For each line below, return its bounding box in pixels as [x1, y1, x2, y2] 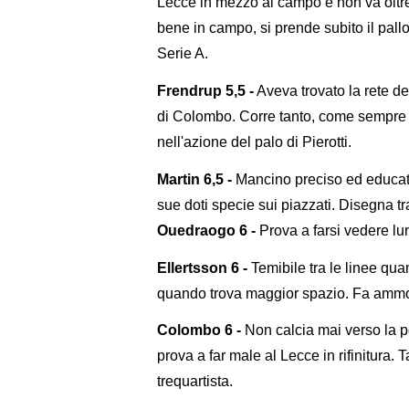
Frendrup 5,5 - [157, 82, 254, 99]
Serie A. [157, 46, 208, 62]
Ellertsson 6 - [157, 259, 247, 276]
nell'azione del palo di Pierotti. [157, 133, 351, 150]
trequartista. [157, 373, 233, 390]
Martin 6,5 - [157, 171, 232, 187]
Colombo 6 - [157, 322, 241, 339]
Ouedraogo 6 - [157, 222, 256, 238]
